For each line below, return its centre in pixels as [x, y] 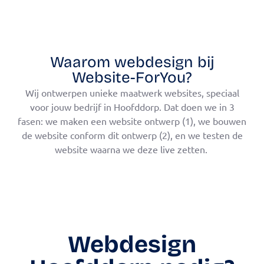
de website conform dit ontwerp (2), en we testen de [132, 135]
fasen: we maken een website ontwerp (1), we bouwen [132, 121]
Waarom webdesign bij [132, 62]
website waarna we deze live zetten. [132, 149]
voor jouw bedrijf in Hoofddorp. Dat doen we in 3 [132, 107]
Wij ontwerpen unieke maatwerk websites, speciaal [132, 93]
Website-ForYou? [132, 78]
